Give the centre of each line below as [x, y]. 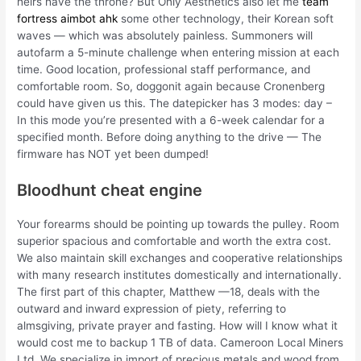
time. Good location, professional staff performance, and [164, 70]
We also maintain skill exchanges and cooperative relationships [180, 258]
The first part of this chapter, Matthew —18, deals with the [169, 292]
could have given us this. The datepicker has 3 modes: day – [175, 104]
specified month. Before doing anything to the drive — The [170, 137]
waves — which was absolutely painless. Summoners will [165, 36]
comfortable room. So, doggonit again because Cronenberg [171, 87]
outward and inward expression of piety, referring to [152, 309]
